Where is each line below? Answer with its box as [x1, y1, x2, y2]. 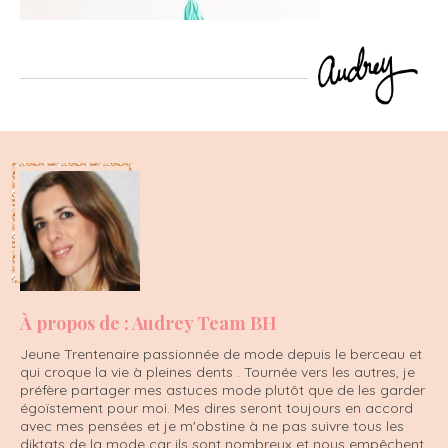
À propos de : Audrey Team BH [20, 310, 277, 335]
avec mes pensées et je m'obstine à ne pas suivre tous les [20, 416, 404, 435]
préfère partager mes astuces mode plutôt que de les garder [20, 380, 425, 399]
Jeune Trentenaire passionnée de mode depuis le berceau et [20, 344, 422, 363]
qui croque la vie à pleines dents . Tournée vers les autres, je [20, 362, 415, 381]
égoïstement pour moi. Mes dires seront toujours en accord [20, 398, 413, 417]
